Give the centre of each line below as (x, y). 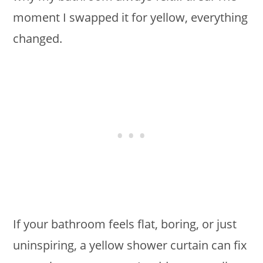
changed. (38, 38)
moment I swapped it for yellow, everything (131, 17)
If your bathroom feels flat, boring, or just (125, 224)
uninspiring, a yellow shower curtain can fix (130, 245)
